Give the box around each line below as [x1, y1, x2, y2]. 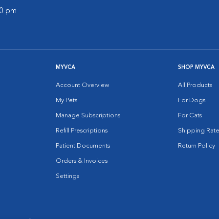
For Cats [178, 112, 202, 119]
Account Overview [56, 82, 109, 88]
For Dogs [178, 97, 205, 104]
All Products [178, 82, 212, 88]
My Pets [56, 97, 77, 104]
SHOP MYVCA [178, 65, 215, 70]
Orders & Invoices [56, 158, 108, 164]
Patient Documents [56, 143, 110, 149]
